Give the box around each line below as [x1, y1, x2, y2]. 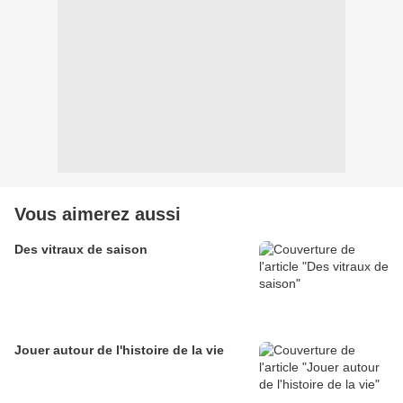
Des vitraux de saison [14, 242, 148, 257]
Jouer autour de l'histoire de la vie [14, 343, 224, 358]
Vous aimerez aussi [14, 204, 181, 225]
